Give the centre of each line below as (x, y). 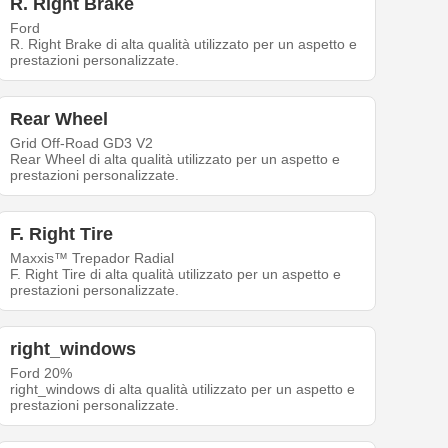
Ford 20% (41, 373)
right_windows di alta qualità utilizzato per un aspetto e (183, 389)
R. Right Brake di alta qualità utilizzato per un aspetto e (184, 44)
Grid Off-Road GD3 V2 (82, 143)
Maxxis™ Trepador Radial (92, 258)
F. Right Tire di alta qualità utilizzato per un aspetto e (176, 274)
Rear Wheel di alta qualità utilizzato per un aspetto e (175, 159)
